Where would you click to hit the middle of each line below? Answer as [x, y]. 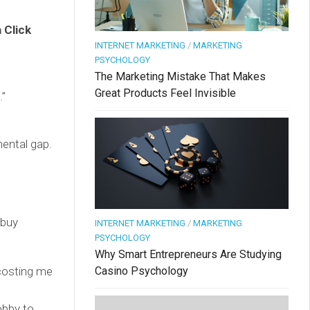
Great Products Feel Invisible [165, 93]
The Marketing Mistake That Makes [180, 77]
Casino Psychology [142, 271]
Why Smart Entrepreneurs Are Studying [188, 255]
